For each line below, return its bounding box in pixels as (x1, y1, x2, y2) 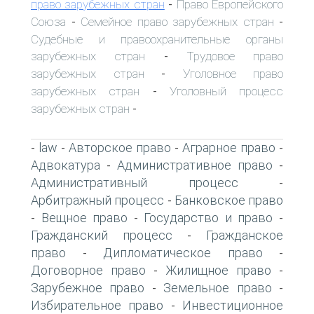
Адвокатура (31, 157, 100, 172)
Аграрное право (182, 139, 275, 155)
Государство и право (144, 210, 273, 225)
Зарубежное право (31, 280, 145, 295)
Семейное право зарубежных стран (81, 14, 274, 29)
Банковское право (174, 192, 283, 207)
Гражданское (206, 227, 283, 243)
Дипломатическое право (103, 245, 263, 260)
